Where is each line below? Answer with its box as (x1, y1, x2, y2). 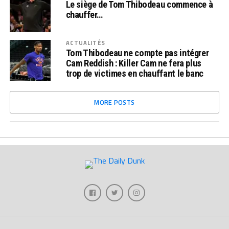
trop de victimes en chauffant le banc (65, 68, 203, 79)
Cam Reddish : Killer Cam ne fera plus (65, 58, 201, 68)
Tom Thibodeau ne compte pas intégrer (65, 48, 209, 58)
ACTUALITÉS (65, 38, 105, 47)
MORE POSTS (94, 97, 135, 107)
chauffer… (65, 9, 103, 20)
